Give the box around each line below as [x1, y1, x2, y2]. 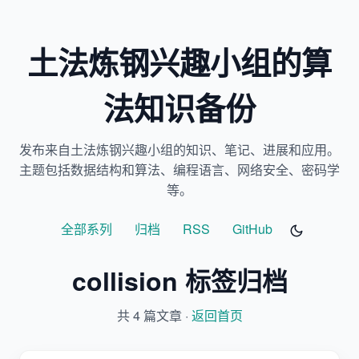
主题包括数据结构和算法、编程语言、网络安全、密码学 [19, 160, 340, 179]
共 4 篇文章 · [116, 305, 192, 325]
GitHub [232, 220, 273, 238]
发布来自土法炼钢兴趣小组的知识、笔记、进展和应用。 [19, 140, 340, 159]
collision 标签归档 [71, 261, 288, 299]
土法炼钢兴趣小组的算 [27, 40, 332, 84]
